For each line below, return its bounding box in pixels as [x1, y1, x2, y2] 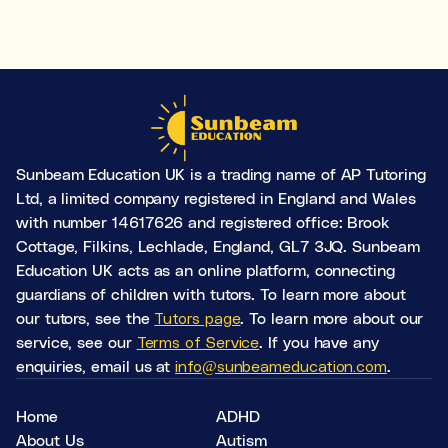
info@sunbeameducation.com [175, 356, 388, 376]
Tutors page [154, 308, 241, 328]
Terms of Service [136, 332, 260, 352]
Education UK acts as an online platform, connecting [16, 260, 395, 280]
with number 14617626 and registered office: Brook [16, 212, 389, 232]
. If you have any [259, 332, 379, 352]
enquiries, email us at [16, 356, 176, 376]
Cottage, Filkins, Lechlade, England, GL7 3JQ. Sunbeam [16, 236, 420, 256]
